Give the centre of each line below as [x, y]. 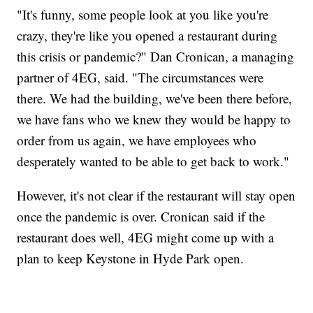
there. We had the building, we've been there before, [155, 99]
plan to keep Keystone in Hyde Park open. [131, 259]
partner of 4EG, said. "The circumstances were [140, 78]
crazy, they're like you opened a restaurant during [147, 36]
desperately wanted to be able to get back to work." [153, 161]
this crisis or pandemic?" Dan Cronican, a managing [156, 57]
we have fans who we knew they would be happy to [154, 119]
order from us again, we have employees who [137, 140]
